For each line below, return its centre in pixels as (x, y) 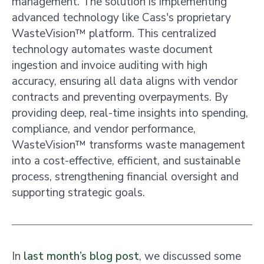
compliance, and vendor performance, (104, 129)
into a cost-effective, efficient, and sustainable (126, 161)
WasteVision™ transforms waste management (128, 145)
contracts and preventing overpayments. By (120, 97)
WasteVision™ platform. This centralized (114, 34)
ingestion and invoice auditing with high (110, 65)
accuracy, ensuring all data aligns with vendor (125, 81)
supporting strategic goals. (78, 193)
